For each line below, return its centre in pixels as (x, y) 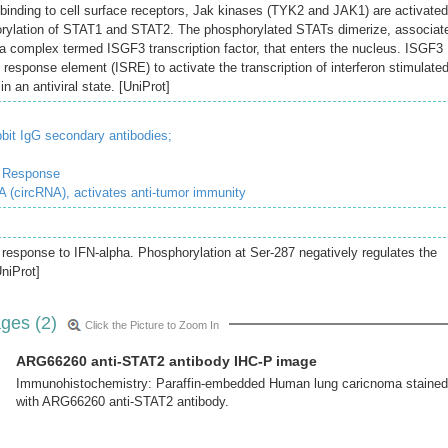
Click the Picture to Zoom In (152, 325)
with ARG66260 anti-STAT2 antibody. (122, 401)
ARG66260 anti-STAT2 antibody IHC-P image (166, 361)
